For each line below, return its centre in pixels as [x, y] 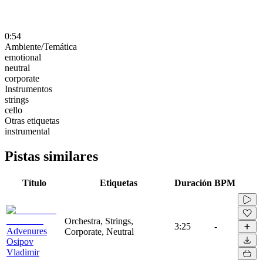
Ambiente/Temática [41, 46]
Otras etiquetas [32, 120]
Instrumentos [28, 89]
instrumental [27, 131]
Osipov [20, 241]
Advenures [27, 231]
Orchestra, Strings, [99, 221]
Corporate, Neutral [99, 231]
